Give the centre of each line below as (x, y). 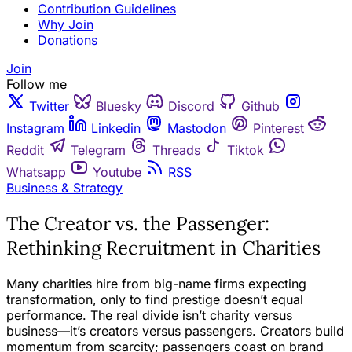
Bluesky (119, 106)
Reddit (25, 150)
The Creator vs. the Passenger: (138, 223)
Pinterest (279, 128)
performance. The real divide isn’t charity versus (149, 315)
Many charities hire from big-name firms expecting (156, 283)
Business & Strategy (64, 187)
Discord (191, 106)
